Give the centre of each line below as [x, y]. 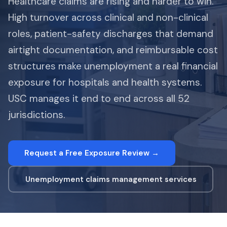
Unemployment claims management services [111, 179]
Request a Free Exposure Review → [92, 153]
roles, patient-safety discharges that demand [111, 34]
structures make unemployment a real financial [113, 66]
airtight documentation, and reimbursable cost [113, 50]
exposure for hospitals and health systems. [105, 82]
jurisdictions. [36, 115]
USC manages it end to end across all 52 [99, 99]
